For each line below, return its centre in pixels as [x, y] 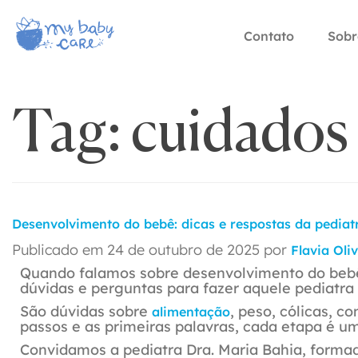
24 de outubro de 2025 [183, 250]
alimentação [191, 312]
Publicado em [60, 250]
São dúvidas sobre [86, 311]
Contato [268, 36]
